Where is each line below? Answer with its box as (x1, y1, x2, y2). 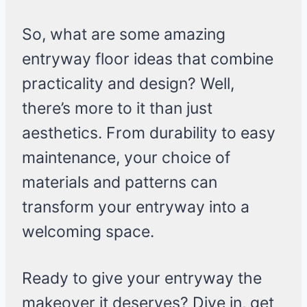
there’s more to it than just (22, 99, 212, 119)
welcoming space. (22, 222, 154, 242)
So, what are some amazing (22, 25, 225, 45)
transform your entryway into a (22, 197, 249, 217)
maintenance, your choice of (22, 148, 230, 168)
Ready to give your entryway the (22, 269, 262, 288)
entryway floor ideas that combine (22, 49, 273, 69)
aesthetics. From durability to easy (22, 123, 275, 143)
